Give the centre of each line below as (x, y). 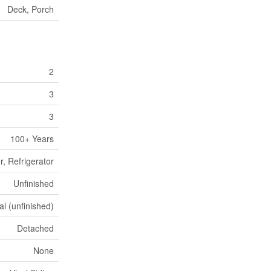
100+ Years (32, 138)
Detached (35, 228)
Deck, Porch (31, 9)
